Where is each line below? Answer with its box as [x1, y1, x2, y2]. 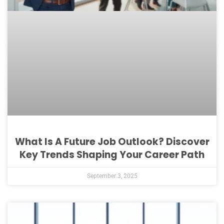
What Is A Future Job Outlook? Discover [14, 134, 209, 148]
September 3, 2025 [86, 172, 137, 179]
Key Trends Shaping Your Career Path [19, 147, 204, 161]
